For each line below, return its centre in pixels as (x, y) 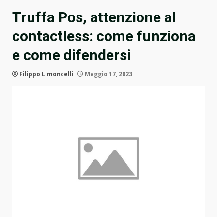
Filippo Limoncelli (46, 74)
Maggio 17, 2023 (108, 74)
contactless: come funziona (104, 36)
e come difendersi (71, 55)
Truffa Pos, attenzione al (94, 17)
